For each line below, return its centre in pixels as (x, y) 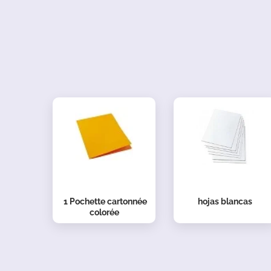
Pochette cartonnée (108, 201)
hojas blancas (225, 201)
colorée (104, 212)
